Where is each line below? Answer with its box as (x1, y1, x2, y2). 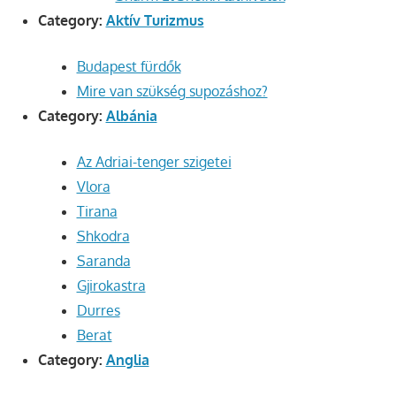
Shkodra (76, 227, 130, 246)
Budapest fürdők (76, 57, 181, 76)
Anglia (105, 351, 149, 369)
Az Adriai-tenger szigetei (76, 153, 232, 171)
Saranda (76, 252, 131, 270)
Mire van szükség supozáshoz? (76, 82, 268, 101)
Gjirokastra (76, 277, 146, 295)
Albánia (105, 107, 157, 126)
